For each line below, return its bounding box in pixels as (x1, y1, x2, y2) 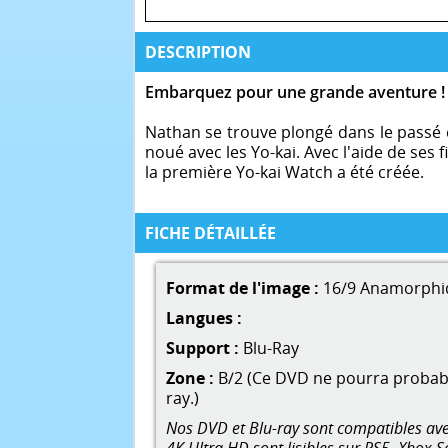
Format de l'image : (166, 277, 319, 300)
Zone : (166, 367, 214, 390)
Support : (166, 337, 239, 360)
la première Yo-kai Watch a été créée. (144, 160, 424, 183)
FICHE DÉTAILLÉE (144, 222, 276, 245)
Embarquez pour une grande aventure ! (144, 80, 445, 103)
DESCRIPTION (144, 40, 251, 63)
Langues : (166, 307, 242, 330)
